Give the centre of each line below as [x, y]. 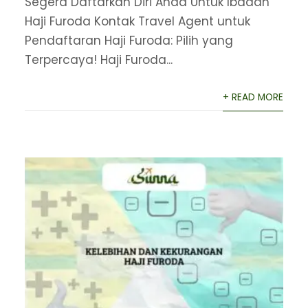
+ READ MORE [253, 98]
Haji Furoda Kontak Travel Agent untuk [137, 22]
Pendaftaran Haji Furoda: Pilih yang [129, 41]
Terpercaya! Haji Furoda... [98, 60]
